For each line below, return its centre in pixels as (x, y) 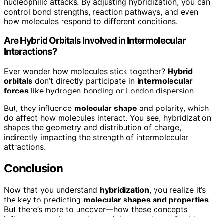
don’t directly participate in (85, 81)
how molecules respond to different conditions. (91, 21)
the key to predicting (44, 199)
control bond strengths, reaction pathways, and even (101, 11)
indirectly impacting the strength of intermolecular (96, 137)
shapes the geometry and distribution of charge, (93, 127)
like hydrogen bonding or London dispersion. (112, 91)
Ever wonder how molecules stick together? (86, 71)
